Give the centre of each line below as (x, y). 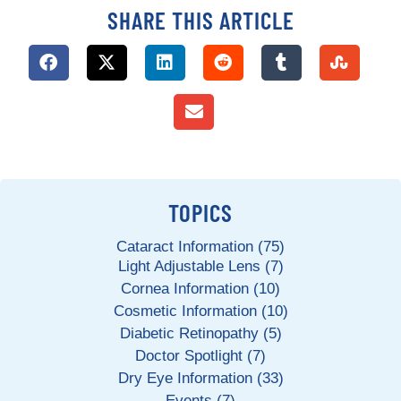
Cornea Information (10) (200, 289)
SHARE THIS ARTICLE (200, 20)
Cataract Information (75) (200, 247)
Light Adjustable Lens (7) (200, 266)
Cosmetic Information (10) (200, 311)
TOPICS (200, 212)
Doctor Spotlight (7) (200, 356)
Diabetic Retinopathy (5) (200, 333)
